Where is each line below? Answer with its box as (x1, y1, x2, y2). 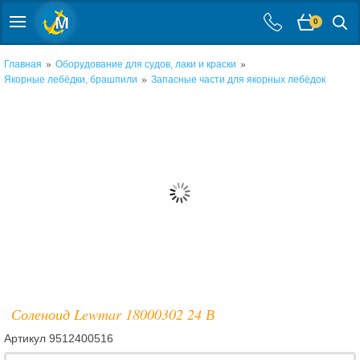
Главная (4, 59, 42, 70)
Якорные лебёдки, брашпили (4, 74, 137, 85)
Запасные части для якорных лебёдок (151, 74, 325, 85)
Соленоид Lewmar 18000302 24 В (10, 305, 215, 324)
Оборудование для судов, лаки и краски (55, 59, 236, 70)
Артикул (4, 332, 49, 345)
